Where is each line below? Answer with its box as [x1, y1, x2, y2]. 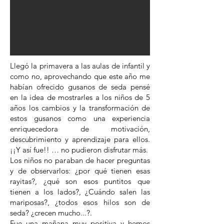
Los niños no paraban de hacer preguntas [10, 155, 150, 165]
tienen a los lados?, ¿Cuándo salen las [10, 187, 150, 196]
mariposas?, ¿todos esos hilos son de [10, 197, 150, 207]
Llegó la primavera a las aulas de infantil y [10, 61, 150, 70]
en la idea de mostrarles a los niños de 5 [10, 92, 150, 102]
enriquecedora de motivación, [10, 124, 150, 133]
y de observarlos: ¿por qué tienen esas [10, 166, 150, 175]
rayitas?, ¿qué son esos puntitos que [10, 176, 150, 186]
